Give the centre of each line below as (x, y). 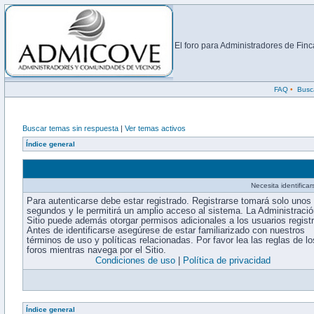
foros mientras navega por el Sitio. (96, 250)
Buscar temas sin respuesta (70, 128)
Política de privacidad (227, 261)
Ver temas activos (155, 128)
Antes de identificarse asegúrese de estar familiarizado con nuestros (166, 231)
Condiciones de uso (135, 261)
